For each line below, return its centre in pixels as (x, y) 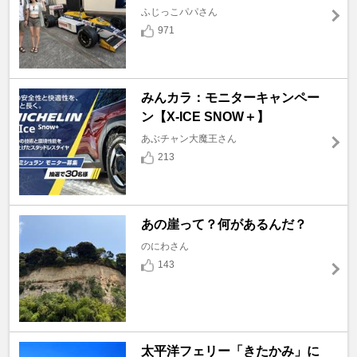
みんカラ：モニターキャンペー (230, 98)
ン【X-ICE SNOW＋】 (205, 117)
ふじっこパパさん (179, 12)
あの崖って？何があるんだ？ (224, 225)
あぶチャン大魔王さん (188, 139)
